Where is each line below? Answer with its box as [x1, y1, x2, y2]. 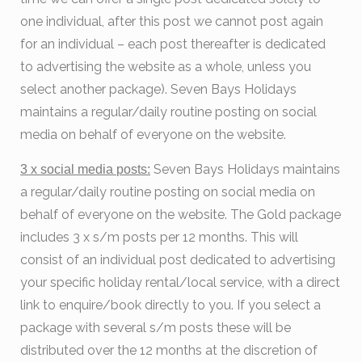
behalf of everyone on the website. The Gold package [20, 207, 342, 223]
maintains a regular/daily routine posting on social [20, 104, 318, 120]
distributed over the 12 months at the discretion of [20, 343, 318, 359]
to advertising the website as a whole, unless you [20, 59, 312, 75]
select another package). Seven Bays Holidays [20, 82, 297, 98]
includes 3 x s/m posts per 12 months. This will [20, 229, 299, 246]
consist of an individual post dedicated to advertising [20, 252, 336, 268]
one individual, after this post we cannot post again [20, 14, 324, 30]
